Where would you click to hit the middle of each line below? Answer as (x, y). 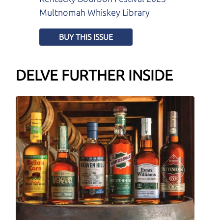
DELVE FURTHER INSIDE (94, 75)
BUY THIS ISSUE (86, 37)
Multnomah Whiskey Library (95, 13)
